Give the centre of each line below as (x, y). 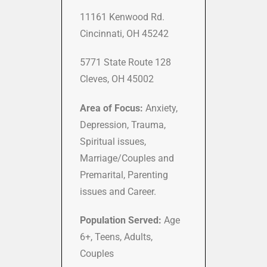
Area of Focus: (113, 108)
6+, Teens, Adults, (116, 237)
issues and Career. (118, 191)
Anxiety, (162, 108)
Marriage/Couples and (127, 158)
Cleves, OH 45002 (117, 79)
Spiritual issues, (113, 141)
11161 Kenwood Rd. (122, 17)
